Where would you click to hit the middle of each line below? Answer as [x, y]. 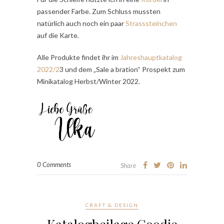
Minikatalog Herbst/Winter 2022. [88, 81]
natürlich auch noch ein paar [81, 23]
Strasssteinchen [151, 23]
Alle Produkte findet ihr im [78, 57]
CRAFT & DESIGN [112, 205]
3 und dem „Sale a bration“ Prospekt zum [122, 69]
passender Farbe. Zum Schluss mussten [99, 11]
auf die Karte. [58, 35]
